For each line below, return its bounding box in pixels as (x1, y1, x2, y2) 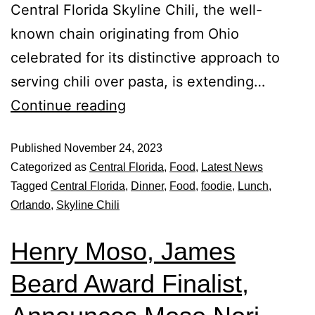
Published (11, 142, 64, 154)
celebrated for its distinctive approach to (11, 49, 280, 66)
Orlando (11, 199, 51, 211)
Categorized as (11, 161, 89, 173)
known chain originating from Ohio (11, 25, 239, 42)
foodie (201, 180, 232, 192)
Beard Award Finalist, (11, 269, 249, 298)
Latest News (201, 161, 263, 173)
